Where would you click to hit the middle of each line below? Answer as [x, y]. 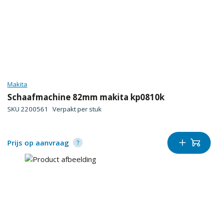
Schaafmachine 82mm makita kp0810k [86, 97]
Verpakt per [71, 109]
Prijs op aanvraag [38, 143]
